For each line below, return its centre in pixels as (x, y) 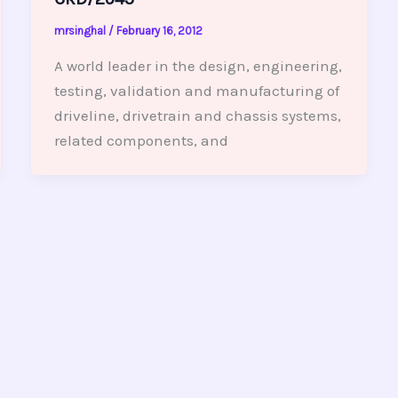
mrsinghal (81, 31)
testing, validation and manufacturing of (196, 90)
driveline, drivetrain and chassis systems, (197, 115)
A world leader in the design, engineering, (198, 65)
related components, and (141, 140)
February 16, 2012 (159, 31)
